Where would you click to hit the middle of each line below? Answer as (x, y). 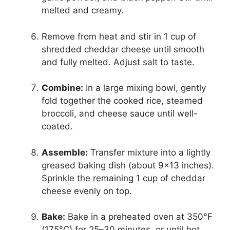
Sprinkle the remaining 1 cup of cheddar (123, 178)
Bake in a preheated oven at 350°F (139, 217)
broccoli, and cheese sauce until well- (120, 113)
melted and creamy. (83, 10)
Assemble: (65, 152)
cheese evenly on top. (87, 191)
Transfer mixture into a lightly (149, 152)
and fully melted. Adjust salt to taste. (118, 62)
